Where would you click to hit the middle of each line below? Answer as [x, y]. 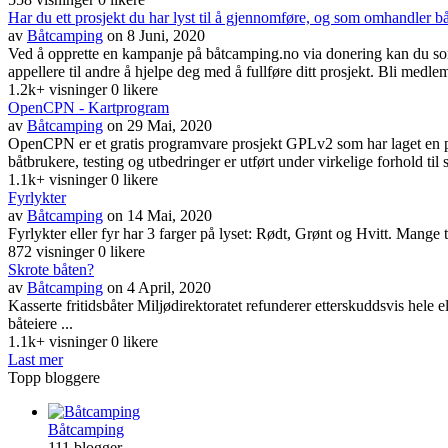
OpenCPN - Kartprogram [88, 107]
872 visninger [53, 251]
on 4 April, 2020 [159, 287]
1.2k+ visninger [59, 89]
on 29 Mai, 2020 [159, 125]
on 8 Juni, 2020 [156, 35]
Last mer [35, 359]
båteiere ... [40, 323]
